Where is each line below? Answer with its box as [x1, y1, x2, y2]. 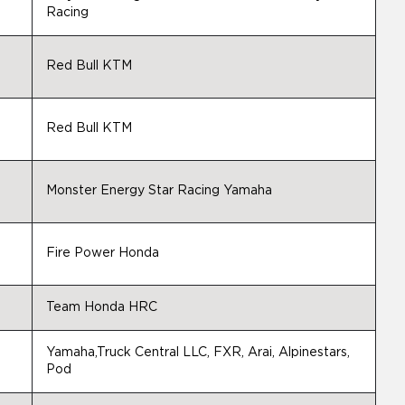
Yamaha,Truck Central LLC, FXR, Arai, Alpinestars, [46, 346, 350, 359]
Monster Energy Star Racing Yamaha [46, 184, 272, 197]
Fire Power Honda [46, 247, 159, 259]
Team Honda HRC [46, 301, 157, 314]
